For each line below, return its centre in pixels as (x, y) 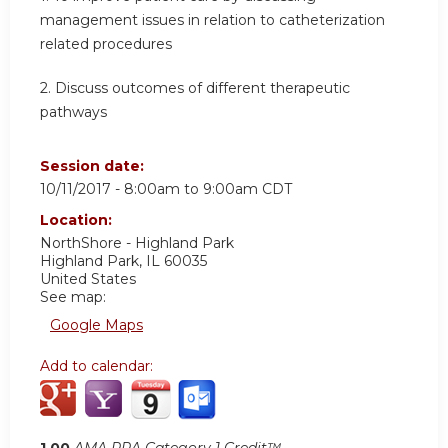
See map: (73, 296)
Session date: (94, 165)
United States (88, 278)
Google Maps (96, 324)
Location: (78, 219)
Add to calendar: (98, 365)
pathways (73, 112)
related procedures (106, 44)
